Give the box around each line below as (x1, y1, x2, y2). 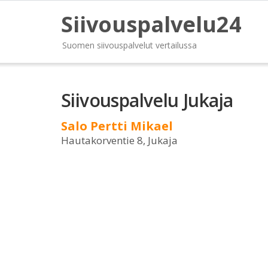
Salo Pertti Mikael (61, 118, 173, 134)
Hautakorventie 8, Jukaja (61, 133, 178, 147)
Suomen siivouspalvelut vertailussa (62, 39, 197, 51)
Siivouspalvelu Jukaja (61, 88, 233, 112)
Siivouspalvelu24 (61, 10, 242, 39)
